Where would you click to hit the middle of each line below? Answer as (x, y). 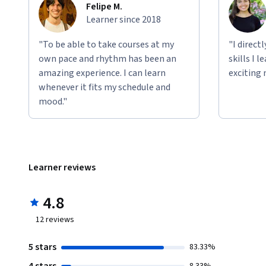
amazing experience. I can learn (102, 73)
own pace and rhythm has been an (107, 59)
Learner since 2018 (123, 20)
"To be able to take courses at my (106, 45)
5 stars (42, 247)
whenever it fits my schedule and (104, 88)
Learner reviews (62, 168)
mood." (53, 102)
